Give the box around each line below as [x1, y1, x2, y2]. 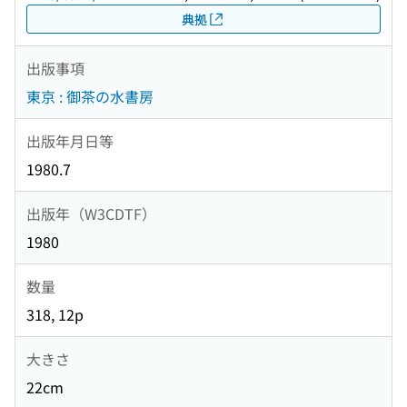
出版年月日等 [26, 129, 114, 152]
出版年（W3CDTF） [26, 202, 156, 224]
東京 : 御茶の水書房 [26, 85, 154, 108]
